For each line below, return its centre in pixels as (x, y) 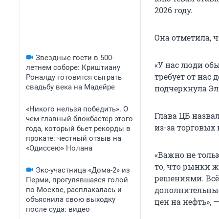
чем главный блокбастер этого (79, 119)
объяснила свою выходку (71, 199)
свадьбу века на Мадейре (70, 87)
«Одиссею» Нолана (59, 148)
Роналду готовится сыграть (74, 77)
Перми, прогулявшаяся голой (77, 180)
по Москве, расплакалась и (74, 190)
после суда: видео (58, 209)
